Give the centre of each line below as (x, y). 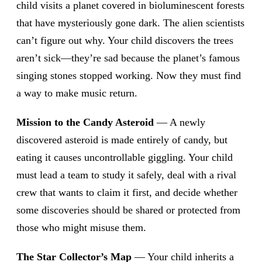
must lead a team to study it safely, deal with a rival (126, 175)
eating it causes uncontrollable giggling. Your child (125, 157)
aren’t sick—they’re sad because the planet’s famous (128, 58)
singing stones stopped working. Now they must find (129, 75)
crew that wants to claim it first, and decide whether (127, 192)
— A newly (180, 122)
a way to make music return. (77, 93)
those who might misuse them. (81, 227)
